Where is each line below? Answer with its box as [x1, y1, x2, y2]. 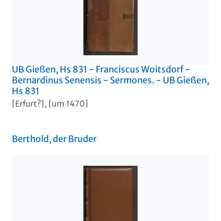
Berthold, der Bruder [12, 133, 97, 145]
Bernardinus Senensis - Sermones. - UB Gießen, [12, 74, 209, 86]
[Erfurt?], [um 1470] [12, 99, 88, 109]
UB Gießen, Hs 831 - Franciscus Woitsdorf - [12, 63, 190, 75]
